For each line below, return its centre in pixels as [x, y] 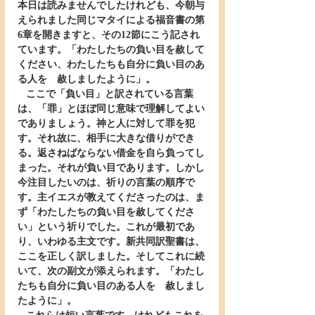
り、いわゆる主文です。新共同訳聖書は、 [111, 242]
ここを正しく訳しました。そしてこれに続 [111, 256]
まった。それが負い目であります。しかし [111, 168]
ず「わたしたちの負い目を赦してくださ [106, 212]
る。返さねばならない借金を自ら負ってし [111, 153]
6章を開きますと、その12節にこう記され [109, 35]
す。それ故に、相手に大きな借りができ [106, 138]
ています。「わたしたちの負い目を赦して [111, 50]
